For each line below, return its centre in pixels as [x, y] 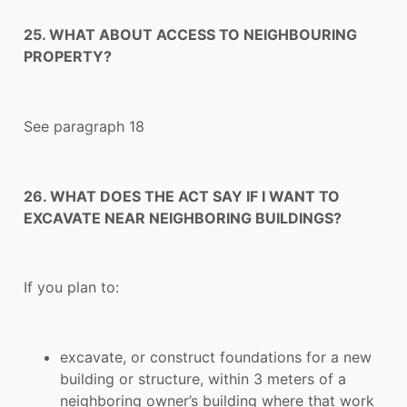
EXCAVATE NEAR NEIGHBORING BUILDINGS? [183, 218]
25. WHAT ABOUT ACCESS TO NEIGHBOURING [190, 35]
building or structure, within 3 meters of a [203, 379]
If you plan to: [71, 288]
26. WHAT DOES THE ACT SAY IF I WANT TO [182, 196]
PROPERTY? [68, 57]
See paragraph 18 [84, 126]
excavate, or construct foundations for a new [216, 357]
